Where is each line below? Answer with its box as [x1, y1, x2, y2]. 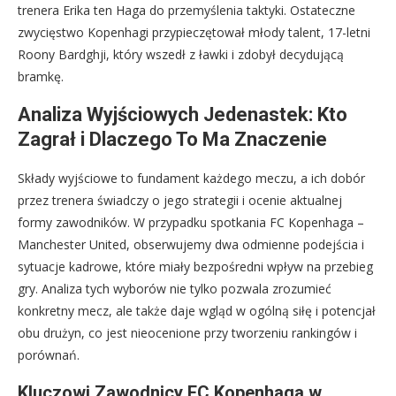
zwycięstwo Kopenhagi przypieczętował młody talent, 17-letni [18, 24, 370, 42]
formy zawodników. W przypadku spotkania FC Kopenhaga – [18, 214, 364, 232]
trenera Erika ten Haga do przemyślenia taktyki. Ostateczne [18, 2, 355, 19]
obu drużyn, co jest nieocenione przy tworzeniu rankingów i [18, 324, 357, 342]
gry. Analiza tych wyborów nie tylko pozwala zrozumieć [18, 280, 331, 298]
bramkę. [18, 68, 64, 86]
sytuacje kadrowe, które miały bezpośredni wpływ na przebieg [18, 258, 373, 276]
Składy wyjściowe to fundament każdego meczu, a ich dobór [18, 170, 365, 187]
